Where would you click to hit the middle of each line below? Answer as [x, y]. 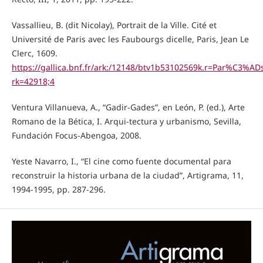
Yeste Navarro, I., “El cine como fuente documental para [121, 161]
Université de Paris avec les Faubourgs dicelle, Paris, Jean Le [130, 39]
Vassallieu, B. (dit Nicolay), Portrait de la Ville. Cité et [114, 25]
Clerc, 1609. [34, 53]
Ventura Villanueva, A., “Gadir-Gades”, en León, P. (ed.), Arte [128, 107]
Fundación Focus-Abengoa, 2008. [76, 135]
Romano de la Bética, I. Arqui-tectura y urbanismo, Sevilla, [126, 121]
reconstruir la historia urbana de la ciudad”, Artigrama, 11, [127, 175]
